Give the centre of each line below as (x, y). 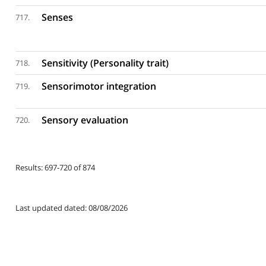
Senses (58, 17)
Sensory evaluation (85, 120)
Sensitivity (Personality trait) (105, 63)
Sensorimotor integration (99, 86)
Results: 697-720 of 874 (55, 167)
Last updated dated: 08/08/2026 (71, 208)
